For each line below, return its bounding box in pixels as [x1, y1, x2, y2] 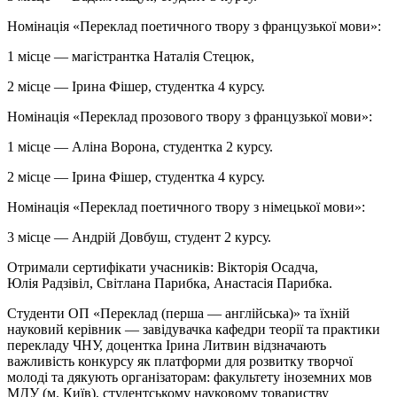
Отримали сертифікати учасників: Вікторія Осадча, [7, 259, 318, 275]
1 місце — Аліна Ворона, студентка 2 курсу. [7, 138, 273, 154]
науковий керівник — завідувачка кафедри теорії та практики [7, 321, 380, 337]
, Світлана [90, 275, 154, 291]
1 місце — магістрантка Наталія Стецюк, [7, 48, 254, 64]
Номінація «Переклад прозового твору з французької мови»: [7, 108, 372, 124]
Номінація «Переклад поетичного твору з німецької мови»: [7, 198, 365, 214]
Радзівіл [42, 275, 90, 291]
